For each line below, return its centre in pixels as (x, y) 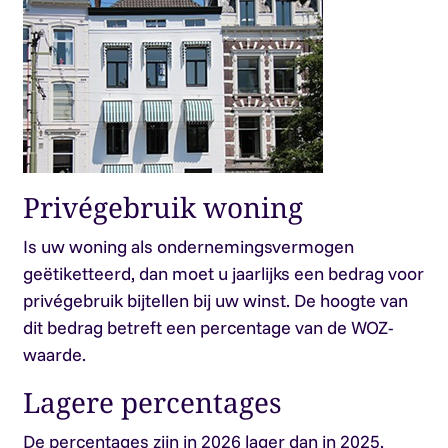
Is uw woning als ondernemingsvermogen (188, 246)
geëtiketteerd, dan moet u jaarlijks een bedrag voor (223, 273)
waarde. (54, 354)
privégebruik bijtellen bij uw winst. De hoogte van (215, 300)
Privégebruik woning (162, 207)
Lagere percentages (152, 402)
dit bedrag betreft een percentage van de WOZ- (208, 327)
